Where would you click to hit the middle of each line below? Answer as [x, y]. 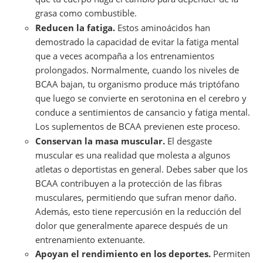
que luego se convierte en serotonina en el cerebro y [141, 98]
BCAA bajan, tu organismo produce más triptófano [137, 84]
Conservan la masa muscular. [100, 141]
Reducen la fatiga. [75, 27]
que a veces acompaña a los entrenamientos [125, 55]
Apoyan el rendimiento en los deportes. [123, 254]
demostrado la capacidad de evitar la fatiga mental [137, 41]
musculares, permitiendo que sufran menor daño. [136, 197]
